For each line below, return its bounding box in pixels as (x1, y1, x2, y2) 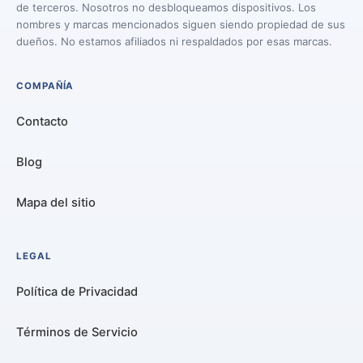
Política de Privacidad (16, 284, 138, 300)
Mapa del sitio (16, 194, 96, 210)
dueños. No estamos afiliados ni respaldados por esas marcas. (16, 34, 332, 48)
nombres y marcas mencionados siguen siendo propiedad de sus (16, 17, 345, 31)
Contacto (16, 114, 68, 130)
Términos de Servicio (16, 324, 138, 340)
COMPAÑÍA (16, 79, 75, 92)
